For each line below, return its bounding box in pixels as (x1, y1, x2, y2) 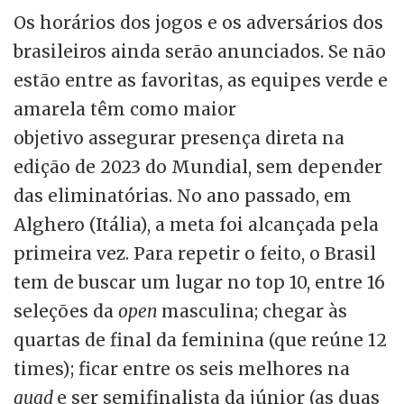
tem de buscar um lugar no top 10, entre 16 (14, 271, 385, 294)
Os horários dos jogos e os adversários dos (14, 12, 383, 34)
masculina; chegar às (161, 300, 347, 323)
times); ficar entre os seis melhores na (14, 358, 350, 381)
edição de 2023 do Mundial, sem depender (14, 156, 382, 179)
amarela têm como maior (14, 98, 236, 121)
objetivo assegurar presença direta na (14, 127, 344, 150)
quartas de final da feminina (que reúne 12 (14, 329, 387, 352)
